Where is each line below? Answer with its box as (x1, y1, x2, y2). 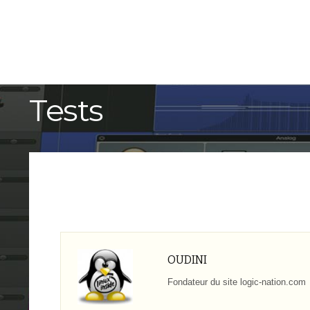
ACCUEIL (181, 15, 219, 25)
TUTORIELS (244, 15, 290, 25)
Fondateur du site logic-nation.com (167, 277, 306, 287)
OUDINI (167, 253, 207, 266)
